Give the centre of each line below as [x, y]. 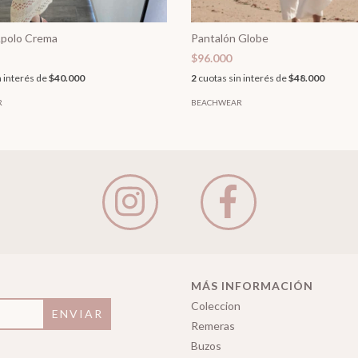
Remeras [213, 325]
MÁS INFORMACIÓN [252, 285]
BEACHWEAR [217, 102]
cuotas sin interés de [243, 78]
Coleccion [216, 305]
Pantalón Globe [230, 38]
